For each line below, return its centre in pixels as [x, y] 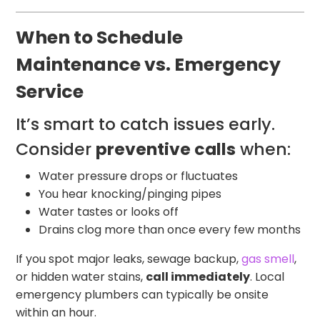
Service [50, 91]
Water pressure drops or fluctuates [139, 176]
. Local [267, 276]
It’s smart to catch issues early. [146, 124]
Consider [56, 149]
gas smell [268, 259]
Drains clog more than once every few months [170, 229]
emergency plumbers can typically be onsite [142, 294]
